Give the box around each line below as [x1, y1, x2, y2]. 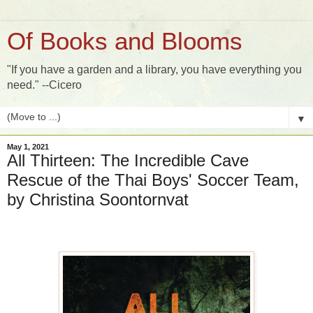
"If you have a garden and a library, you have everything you [7, 64, 302, 75]
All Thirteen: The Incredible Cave [7, 151, 249, 170]
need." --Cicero [7, 79, 82, 91]
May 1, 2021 [7, 143, 49, 151]
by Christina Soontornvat [7, 190, 189, 209]
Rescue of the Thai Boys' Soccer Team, [7, 170, 299, 189]
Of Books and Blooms [7, 28, 242, 54]
